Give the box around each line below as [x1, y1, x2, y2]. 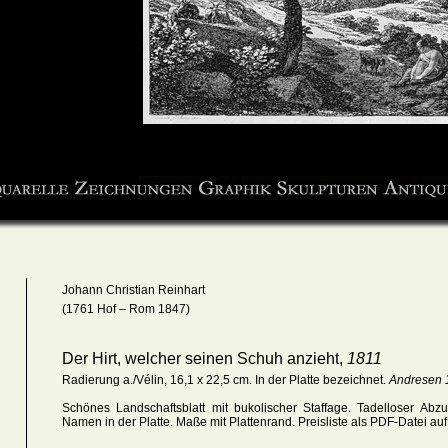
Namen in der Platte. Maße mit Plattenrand [62, 415, 292, 429]
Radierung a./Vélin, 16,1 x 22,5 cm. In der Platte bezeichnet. [62, 373, 389, 387]
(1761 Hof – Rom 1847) [62, 302, 190, 316]
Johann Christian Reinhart [62, 283, 205, 297]
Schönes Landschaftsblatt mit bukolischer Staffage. [62, 401, 358, 415]
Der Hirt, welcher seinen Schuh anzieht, [62, 350, 347, 367]
